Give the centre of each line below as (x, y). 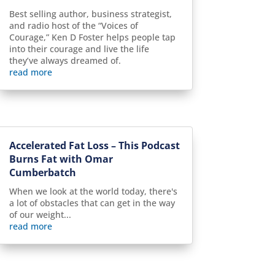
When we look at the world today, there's (93, 192)
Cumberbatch (42, 173)
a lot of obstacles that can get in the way (92, 203)
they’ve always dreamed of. (65, 61)
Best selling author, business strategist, (90, 14)
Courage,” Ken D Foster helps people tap (92, 37)
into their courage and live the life (79, 49)
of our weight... (40, 215)
